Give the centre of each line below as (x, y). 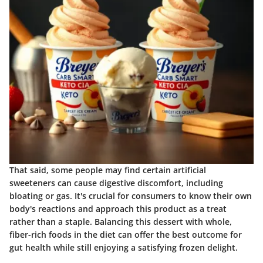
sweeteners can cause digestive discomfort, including (116, 183)
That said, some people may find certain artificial (108, 170)
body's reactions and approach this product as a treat (118, 208)
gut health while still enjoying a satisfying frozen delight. (124, 247)
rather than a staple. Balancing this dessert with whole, (121, 221)
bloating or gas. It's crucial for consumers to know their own (131, 195)
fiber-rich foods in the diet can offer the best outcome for (126, 234)
